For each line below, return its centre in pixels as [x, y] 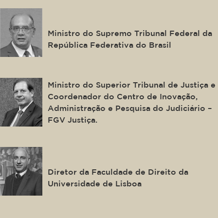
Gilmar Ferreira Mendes [108, 20]
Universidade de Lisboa [95, 183]
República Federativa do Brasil [110, 45]
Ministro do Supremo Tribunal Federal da [130, 33]
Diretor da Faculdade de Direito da [118, 172]
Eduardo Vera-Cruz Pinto [112, 158]
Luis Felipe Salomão [100, 72]
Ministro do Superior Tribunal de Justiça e [132, 85]
